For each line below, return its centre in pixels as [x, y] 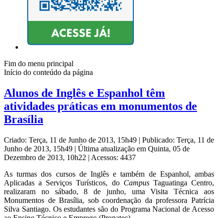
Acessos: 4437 [113, 158]
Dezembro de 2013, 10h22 [46, 158]
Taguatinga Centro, [182, 183]
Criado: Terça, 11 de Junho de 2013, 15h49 [71, 140]
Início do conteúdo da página [48, 73]
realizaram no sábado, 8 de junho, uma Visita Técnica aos [109, 192]
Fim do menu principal [39, 64]
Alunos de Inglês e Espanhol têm [84, 93]
